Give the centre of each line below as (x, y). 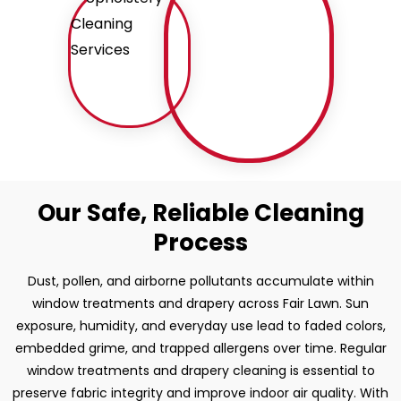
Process (200, 242)
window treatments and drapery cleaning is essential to (200, 370)
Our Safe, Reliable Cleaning (200, 213)
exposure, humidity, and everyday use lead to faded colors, (200, 325)
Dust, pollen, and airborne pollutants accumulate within (200, 281)
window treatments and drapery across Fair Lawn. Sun (200, 303)
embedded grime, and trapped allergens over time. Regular (200, 348)
